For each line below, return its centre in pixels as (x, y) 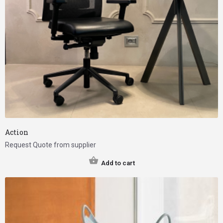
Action (17, 132)
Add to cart (118, 163)
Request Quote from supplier (51, 145)
